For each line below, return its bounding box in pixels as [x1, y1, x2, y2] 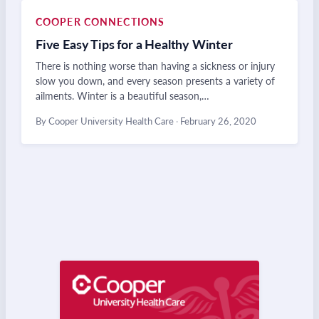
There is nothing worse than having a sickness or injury [36, 59, 275, 72]
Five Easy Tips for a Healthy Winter [36, 36, 233, 52]
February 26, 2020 [178, 115, 256, 127]
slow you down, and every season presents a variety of [36, 74, 275, 87]
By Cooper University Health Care [36, 115, 176, 127]
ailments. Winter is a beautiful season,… [36, 89, 209, 102]
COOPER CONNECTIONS [36, 15, 165, 28]
